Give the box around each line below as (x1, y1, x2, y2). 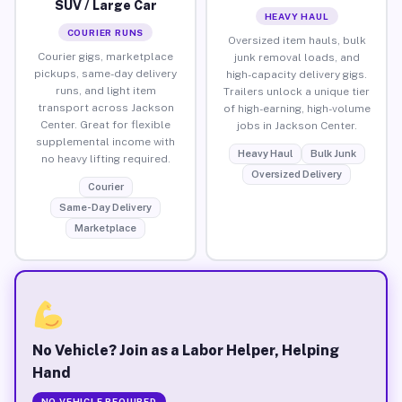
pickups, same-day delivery (34, 66, 177, 80)
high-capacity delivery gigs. (226, 67, 367, 81)
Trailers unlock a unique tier (223, 84, 370, 98)
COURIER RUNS (66, 26, 144, 38)
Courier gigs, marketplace (38, 49, 173, 63)
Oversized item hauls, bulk (227, 33, 366, 47)
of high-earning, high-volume (223, 101, 371, 115)
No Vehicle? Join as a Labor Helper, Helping (31, 341, 339, 359)
